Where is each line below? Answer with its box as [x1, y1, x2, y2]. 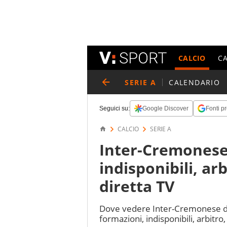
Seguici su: [99, 105, 130, 112]
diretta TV [99, 176, 175, 197]
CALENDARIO [169, 77, 220, 87]
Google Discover [142, 105, 188, 112]
